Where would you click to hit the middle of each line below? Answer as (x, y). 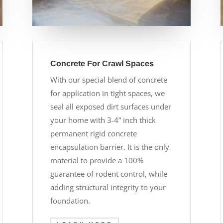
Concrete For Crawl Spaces (102, 63)
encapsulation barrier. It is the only (110, 147)
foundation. (70, 200)
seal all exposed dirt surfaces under (111, 106)
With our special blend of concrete (109, 79)
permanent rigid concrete (93, 133)
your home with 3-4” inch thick (103, 120)
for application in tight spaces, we (107, 93)
